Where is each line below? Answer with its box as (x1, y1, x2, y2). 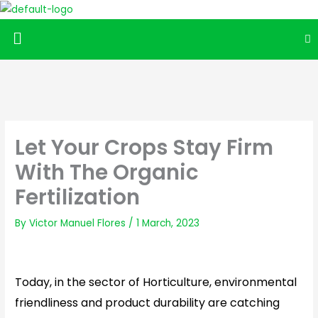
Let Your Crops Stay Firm (15, 133, 274, 163)
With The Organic (15, 158, 199, 187)
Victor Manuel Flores (29, 216, 129, 231)
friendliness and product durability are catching (15, 294, 280, 311)
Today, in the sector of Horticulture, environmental (15, 273, 297, 290)
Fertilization (15, 182, 141, 212)
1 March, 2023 (136, 216, 200, 231)
